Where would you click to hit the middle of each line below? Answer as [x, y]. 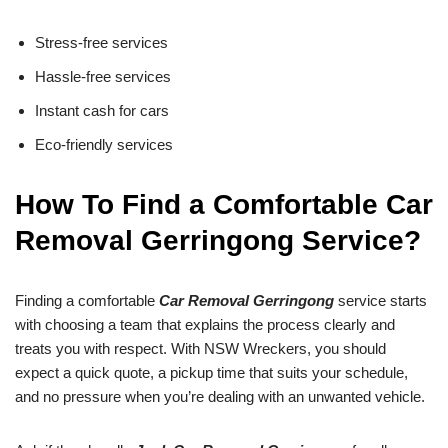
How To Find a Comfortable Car [224, 205]
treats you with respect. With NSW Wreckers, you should [200, 349]
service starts [380, 301]
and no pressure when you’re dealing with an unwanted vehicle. [220, 397]
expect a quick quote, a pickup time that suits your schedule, [211, 373]
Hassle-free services [103, 77]
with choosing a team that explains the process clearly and [205, 325]
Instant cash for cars [102, 111]
